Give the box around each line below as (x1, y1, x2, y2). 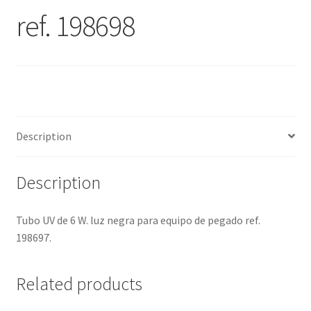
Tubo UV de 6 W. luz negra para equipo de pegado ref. (15, 213, 260, 228)
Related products (15, 272, 142, 295)
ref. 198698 (15, 7, 135, 44)
